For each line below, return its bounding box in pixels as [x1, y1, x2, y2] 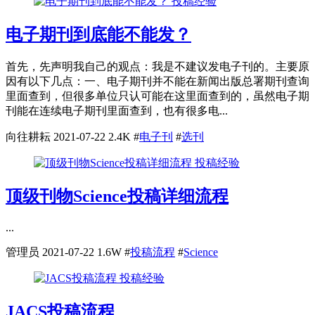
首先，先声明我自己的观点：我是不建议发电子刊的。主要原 [6, 60, 309, 73]
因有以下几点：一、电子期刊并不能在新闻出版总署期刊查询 [6, 75, 309, 88]
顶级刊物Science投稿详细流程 [6, 187, 229, 206]
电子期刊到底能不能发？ [6, 25, 191, 44]
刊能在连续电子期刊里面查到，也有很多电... [6, 105, 228, 117]
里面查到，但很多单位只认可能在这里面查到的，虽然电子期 [6, 90, 309, 103]
